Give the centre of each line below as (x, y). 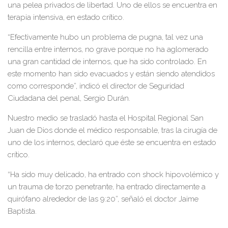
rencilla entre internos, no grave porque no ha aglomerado (108, 49)
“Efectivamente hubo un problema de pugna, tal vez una (105, 37)
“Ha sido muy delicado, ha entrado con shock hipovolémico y (113, 175)
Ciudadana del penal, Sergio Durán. (69, 98)
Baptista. (22, 211)
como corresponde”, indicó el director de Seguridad (96, 86)
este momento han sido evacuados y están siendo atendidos (111, 74)
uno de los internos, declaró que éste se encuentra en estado (112, 142)
